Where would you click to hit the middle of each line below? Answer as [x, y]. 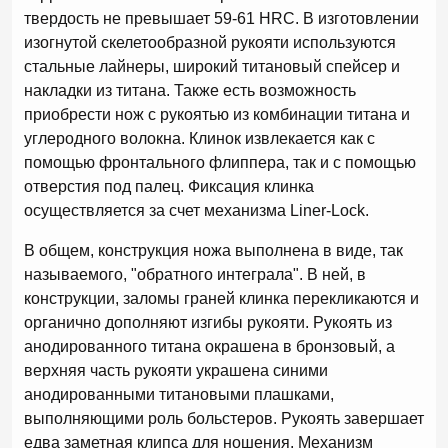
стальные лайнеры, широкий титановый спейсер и [212, 66]
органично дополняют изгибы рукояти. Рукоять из [208, 322]
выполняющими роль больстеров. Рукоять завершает [224, 418]
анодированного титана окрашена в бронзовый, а [209, 346]
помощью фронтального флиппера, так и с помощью [220, 162]
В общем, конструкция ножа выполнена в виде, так [213, 250]
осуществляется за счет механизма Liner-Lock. [196, 210]
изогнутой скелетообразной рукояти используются [210, 42]
